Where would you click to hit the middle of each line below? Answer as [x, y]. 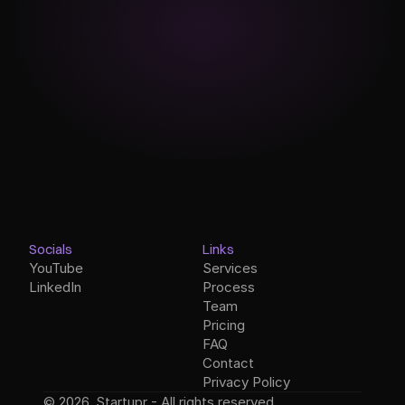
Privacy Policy [246, 382]
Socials [51, 249]
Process [229, 287]
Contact [228, 363]
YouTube [56, 268]
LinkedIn [55, 287]
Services [230, 268]
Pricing [224, 325]
